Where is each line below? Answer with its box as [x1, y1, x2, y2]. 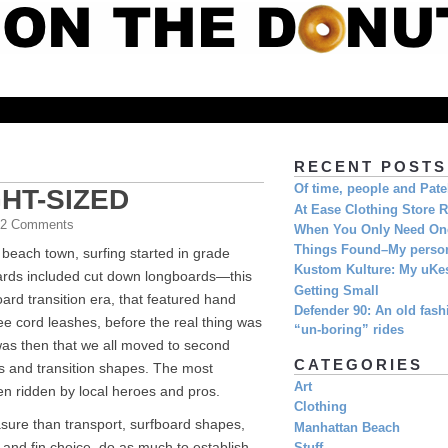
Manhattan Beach [294, 420, 400, 435]
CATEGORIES [294, 356, 424, 374]
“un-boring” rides [294, 322, 404, 337]
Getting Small [294, 283, 379, 298]
